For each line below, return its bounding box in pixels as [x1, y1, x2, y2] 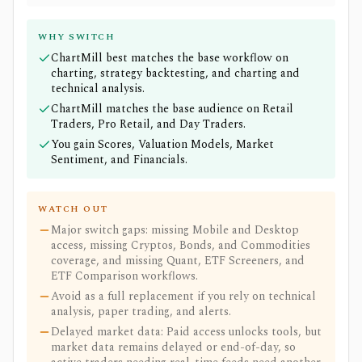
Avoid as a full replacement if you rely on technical [51, 288, 316, 305]
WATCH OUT [38, 202, 108, 216]
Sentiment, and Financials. [51, 151, 187, 168]
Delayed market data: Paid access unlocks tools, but [51, 323, 322, 340]
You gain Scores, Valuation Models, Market [51, 136, 274, 153]
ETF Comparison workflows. [51, 267, 198, 284]
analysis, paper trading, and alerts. [51, 303, 231, 320]
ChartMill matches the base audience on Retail [51, 100, 293, 117]
